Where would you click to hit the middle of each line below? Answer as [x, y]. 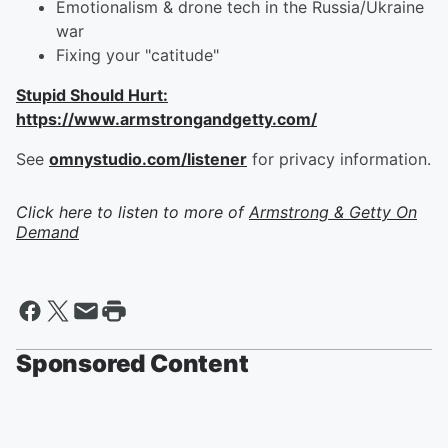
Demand [47, 232]
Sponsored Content [132, 363]
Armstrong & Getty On [333, 212]
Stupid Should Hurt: [92, 95]
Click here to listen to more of [132, 212]
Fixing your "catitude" [137, 55]
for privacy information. [339, 159]
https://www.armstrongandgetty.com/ [166, 119]
